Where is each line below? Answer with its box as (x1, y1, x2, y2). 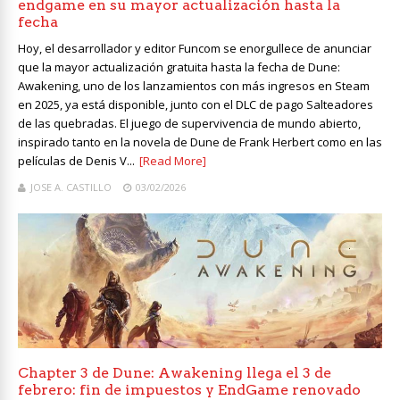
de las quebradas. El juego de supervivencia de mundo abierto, (18, 115, 361, 132)
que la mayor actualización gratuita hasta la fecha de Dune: (18, 59, 340, 76)
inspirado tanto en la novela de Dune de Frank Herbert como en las (18, 134, 382, 151)
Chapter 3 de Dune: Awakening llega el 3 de (18, 364, 331, 382)
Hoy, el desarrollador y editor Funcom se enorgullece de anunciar (18, 40, 371, 57)
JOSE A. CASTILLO (30, 180, 112, 195)
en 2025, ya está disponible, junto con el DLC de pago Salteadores (18, 96, 373, 113)
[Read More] (139, 153, 206, 170)
